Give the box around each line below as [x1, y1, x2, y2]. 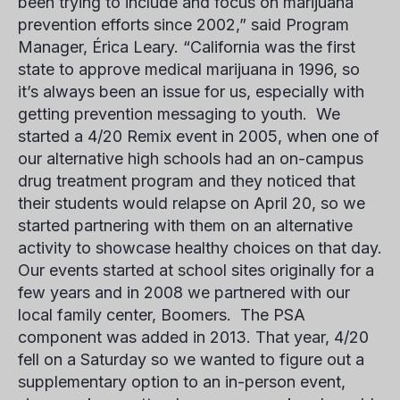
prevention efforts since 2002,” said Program [18, 15, 349, 34]
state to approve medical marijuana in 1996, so [18, 60, 360, 79]
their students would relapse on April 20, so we [18, 194, 365, 212]
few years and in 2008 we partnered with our [18, 283, 350, 302]
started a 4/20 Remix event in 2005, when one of [18, 127, 379, 146]
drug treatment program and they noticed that [18, 171, 355, 190]
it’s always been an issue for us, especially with [18, 82, 364, 101]
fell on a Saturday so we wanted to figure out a [18, 350, 364, 369]
